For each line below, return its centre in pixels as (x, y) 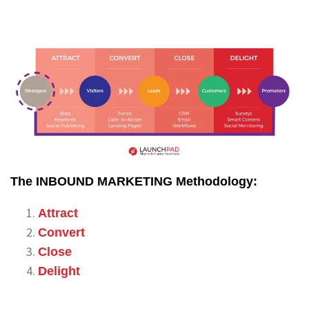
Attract (58, 213)
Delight (59, 271)
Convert (61, 232)
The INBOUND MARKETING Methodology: (134, 181)
